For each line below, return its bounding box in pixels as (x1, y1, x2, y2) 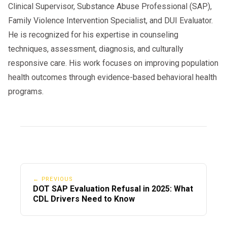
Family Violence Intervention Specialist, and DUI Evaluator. (8, 15, 213, 25)
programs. (8, 86, 44, 96)
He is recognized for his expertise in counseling (8, 29, 178, 40)
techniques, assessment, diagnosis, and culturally (8, 44, 183, 54)
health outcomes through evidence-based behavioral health (8, 72, 217, 82)
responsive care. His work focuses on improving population (8, 58, 218, 68)
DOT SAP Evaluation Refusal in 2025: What (33, 184, 193, 194)
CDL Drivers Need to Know (33, 194, 135, 204)
